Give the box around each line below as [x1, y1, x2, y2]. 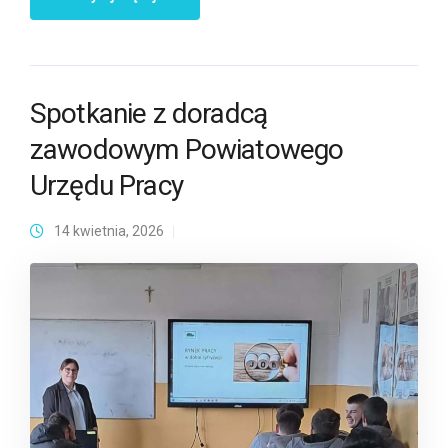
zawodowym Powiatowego [30, 133, 344, 167]
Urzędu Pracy [30, 169, 183, 203]
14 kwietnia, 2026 [54, 223, 164, 240]
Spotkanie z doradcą [30, 97, 268, 131]
